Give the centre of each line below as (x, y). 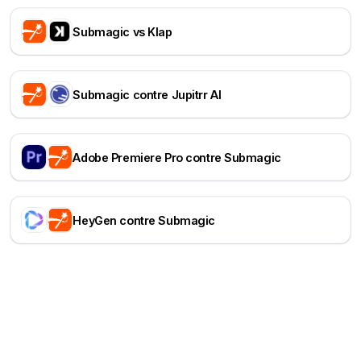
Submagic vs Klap (122, 31)
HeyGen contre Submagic (144, 220)
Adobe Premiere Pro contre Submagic (177, 157)
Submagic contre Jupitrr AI (147, 94)
